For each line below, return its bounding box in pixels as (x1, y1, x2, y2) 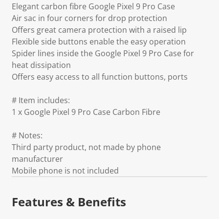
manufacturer (12, 153, 63, 164)
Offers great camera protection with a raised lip (12, 24, 187, 35)
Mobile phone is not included (12, 165, 119, 176)
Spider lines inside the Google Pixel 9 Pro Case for (12, 48, 194, 59)
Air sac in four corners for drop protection (12, 13, 167, 23)
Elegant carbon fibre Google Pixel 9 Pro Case (12, 1, 175, 12)
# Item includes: (12, 95, 70, 106)
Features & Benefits (12, 194, 126, 210)
